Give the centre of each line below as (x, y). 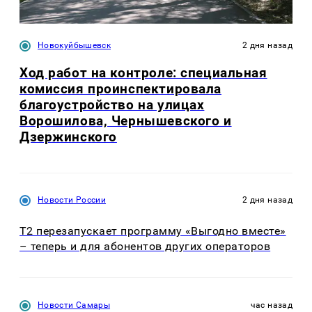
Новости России (72, 200)
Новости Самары (74, 305)
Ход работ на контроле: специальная (143, 73)
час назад (271, 305)
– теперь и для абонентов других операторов (145, 246)
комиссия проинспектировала (120, 89)
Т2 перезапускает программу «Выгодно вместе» (153, 231)
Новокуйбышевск (75, 46)
